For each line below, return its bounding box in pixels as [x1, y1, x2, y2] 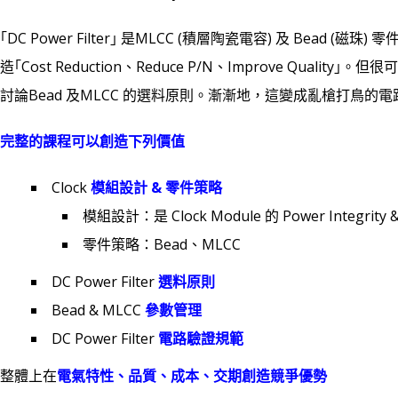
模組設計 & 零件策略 [91, 178, 222, 197]
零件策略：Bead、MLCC [83, 235, 241, 254]
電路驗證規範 [158, 329, 243, 348]
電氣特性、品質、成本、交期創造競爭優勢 [57, 366, 327, 386]
